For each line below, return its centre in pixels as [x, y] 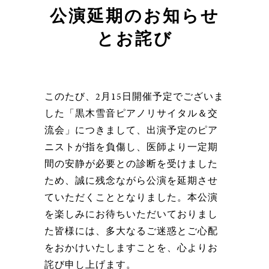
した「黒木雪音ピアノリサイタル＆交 [131, 113]
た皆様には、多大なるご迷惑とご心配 [131, 231]
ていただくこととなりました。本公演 [131, 197]
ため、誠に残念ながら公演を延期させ [131, 180]
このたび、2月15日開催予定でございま [134, 96]
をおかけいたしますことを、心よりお [131, 248]
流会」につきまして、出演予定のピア [131, 130]
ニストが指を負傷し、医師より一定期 [131, 147]
